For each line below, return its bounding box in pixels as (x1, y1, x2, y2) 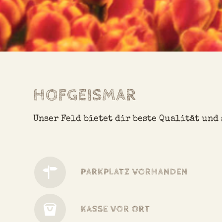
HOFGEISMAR (33, 85, 136, 105)
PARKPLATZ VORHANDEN (81, 166, 188, 177)
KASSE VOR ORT (81, 203, 150, 214)
